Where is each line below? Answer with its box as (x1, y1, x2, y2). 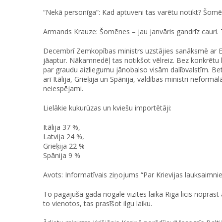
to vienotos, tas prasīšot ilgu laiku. (43, 199, 152, 209)
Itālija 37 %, (43, 122, 80, 132)
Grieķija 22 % (43, 141, 85, 151)
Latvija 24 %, (43, 132, 84, 142)
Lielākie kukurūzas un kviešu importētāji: (43, 103, 171, 113)
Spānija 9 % (43, 151, 80, 161)
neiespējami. (43, 84, 83, 94)
